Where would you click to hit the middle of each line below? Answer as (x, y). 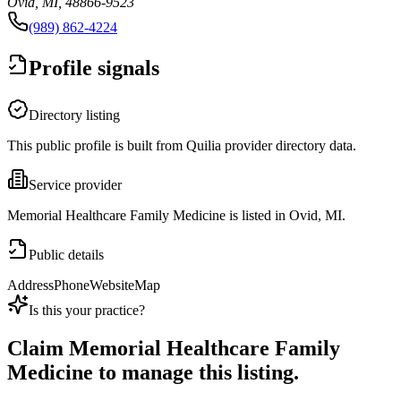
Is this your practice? (87, 311)
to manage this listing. (196, 373)
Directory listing (74, 115)
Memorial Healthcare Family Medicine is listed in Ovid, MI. (176, 216)
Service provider (75, 185)
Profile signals (94, 68)
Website (112, 286)
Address (30, 286)
